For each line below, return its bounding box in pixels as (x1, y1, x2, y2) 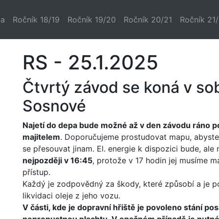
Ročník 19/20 (67, 15, 116, 24)
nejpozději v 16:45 (22, 155, 92, 165)
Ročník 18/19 (13, 15, 60, 24)
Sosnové (22, 96, 86, 115)
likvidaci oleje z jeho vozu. (22, 191, 120, 200)
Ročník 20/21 (124, 15, 172, 24)
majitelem (22, 132, 60, 142)
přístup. (22, 167, 50, 177)
